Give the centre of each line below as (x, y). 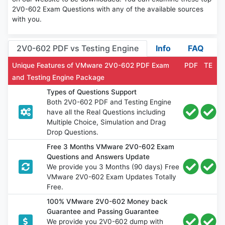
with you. (27, 19)
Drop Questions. (73, 132)
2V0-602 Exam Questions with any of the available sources (108, 9)
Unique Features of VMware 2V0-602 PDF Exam (91, 65)
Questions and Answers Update (98, 156)
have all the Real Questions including (106, 112)
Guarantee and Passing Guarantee (103, 211)
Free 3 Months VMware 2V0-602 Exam (111, 146)
